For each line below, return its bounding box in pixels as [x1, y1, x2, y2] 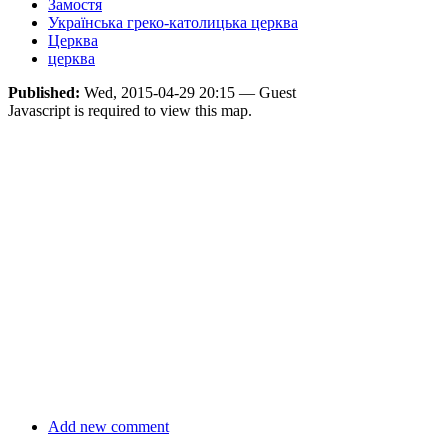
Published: [8, 84, 84, 102]
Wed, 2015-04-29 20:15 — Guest [84, 84, 296, 102]
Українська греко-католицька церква [48, 14, 298, 32]
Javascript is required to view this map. [8, 102, 252, 120]
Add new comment [48, 418, 169, 436]
